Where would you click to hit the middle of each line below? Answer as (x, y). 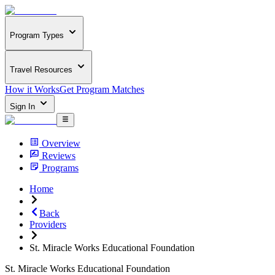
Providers (48, 224)
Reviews (59, 155)
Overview (61, 143)
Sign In (24, 107)
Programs (60, 168)
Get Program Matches (102, 90)
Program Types (37, 36)
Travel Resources (41, 69)
